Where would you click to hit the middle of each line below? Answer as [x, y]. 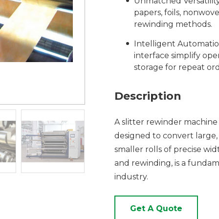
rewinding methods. [173, 24]
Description [148, 96]
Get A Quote [156, 208]
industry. [131, 177]
